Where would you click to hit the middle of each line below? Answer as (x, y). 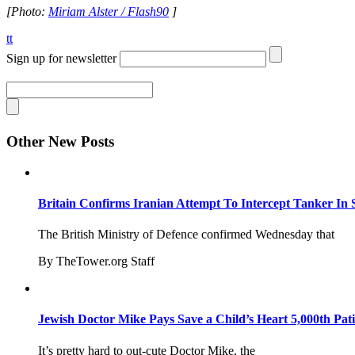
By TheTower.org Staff (96, 261)
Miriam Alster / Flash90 (109, 12)
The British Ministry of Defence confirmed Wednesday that (186, 235)
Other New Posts (60, 141)
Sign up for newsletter (61, 59)
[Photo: (27, 12)
